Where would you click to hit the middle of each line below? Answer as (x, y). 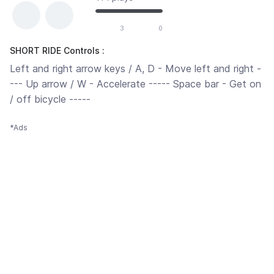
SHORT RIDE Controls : (57, 51)
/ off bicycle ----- (50, 99)
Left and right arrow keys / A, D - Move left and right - (135, 69)
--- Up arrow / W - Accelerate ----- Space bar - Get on (135, 84)
